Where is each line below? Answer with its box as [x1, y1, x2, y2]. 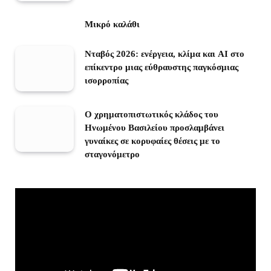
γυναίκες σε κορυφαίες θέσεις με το [85, 135, 220, 146]
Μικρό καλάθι [85, 19, 140, 30]
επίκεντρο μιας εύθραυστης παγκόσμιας [85, 62, 238, 73]
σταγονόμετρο [85, 149, 140, 159]
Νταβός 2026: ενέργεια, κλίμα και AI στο [85, 49, 244, 59]
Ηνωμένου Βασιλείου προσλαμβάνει [85, 122, 224, 132]
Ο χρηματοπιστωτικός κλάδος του [85, 109, 218, 119]
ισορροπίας [85, 76, 128, 86]
